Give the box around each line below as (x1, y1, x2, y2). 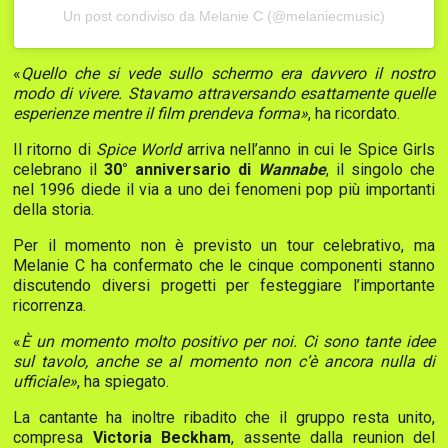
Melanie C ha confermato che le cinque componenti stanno (13, 256, 435, 276)
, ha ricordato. (308, 104, 400, 124)
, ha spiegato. (77, 372, 169, 392)
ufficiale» (13, 372, 77, 392)
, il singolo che (326, 160, 435, 180)
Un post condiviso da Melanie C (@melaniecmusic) (63, 8, 385, 25)
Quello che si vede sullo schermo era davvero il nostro (21, 64, 435, 84)
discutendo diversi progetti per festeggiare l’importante (13, 276, 435, 296)
